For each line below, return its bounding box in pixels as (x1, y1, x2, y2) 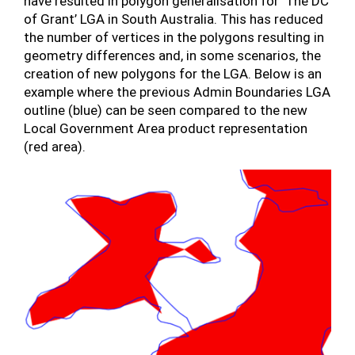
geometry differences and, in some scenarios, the (24, 47, 321, 63)
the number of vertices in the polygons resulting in (24, 29, 324, 45)
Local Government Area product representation (24, 120, 307, 136)
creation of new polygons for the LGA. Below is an (24, 65, 322, 82)
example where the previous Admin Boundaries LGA (24, 83, 330, 100)
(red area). (24, 138, 86, 155)
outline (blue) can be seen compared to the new (24, 101, 307, 118)
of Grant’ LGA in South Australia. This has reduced (24, 10, 323, 27)
